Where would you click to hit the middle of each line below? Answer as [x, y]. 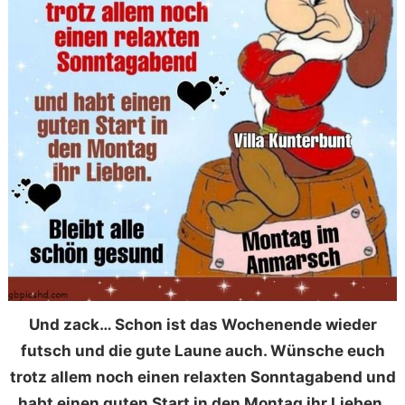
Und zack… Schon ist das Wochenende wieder [202, 324]
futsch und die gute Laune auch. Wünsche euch [202, 350]
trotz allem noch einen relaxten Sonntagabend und [202, 377]
